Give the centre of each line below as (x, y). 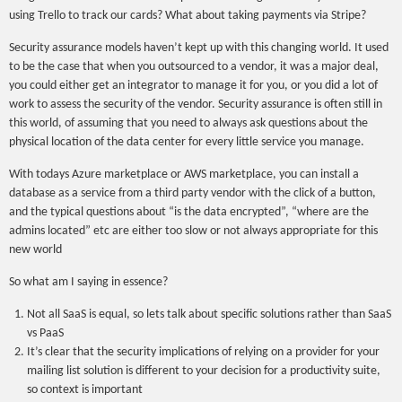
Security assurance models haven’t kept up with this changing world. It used (199, 48)
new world (35, 250)
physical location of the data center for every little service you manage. (187, 142)
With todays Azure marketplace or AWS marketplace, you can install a (184, 175)
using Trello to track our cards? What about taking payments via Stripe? (188, 16)
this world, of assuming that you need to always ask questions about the (188, 123)
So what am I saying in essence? (88, 282)
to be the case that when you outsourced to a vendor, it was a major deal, (194, 67)
